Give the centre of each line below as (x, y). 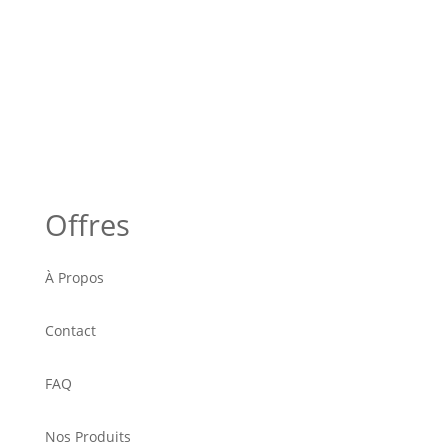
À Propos (74, 277)
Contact (70, 330)
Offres (87, 224)
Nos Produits (87, 436)
